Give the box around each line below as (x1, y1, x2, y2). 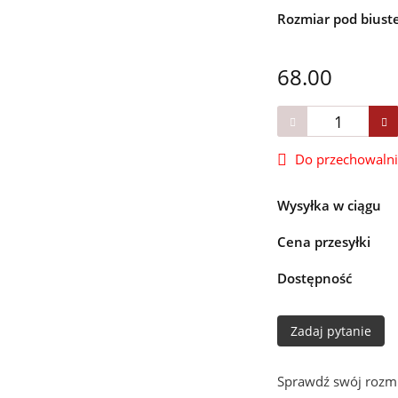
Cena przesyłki (277, 233, 371, 251)
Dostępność (277, 269, 353, 288)
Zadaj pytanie (291, 322, 372, 340)
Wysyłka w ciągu (277, 196, 382, 215)
